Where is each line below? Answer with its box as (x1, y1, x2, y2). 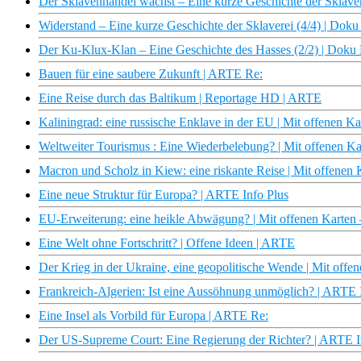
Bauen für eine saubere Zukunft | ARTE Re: (39, 67, 263, 81)
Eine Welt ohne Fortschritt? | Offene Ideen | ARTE (39, 236, 295, 251)
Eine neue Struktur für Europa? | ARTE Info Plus (39, 188, 288, 202)
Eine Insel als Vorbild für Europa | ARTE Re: (39, 309, 268, 323)
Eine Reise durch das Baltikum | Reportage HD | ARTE (39, 91, 322, 106)
